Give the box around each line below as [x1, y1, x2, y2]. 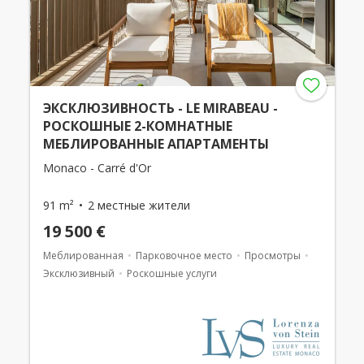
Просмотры [244, 248, 301, 262]
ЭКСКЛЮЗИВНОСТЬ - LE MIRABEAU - [42, 98, 278, 117]
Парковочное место [135, 248, 232, 262]
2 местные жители [87, 197, 190, 213]
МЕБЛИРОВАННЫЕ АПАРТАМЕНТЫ [42, 134, 269, 153]
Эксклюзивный [42, 266, 115, 280]
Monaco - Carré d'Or [42, 159, 151, 175]
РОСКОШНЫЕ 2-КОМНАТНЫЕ [42, 116, 232, 135]
